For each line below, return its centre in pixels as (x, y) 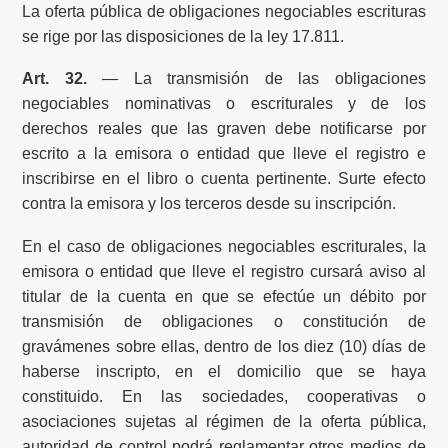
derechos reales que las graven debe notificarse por (224, 129)
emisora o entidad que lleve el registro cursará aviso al (224, 272)
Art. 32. (54, 79)
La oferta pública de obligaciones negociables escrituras (224, 11)
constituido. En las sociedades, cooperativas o (224, 397)
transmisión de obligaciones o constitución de (224, 322)
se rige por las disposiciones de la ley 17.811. (183, 36)
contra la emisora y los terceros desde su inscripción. (209, 204)
